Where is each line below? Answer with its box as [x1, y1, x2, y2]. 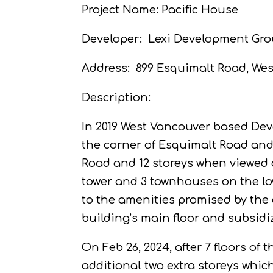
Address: [82, 62, 130, 74]
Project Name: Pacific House [82, 3, 239, 16]
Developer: [82, 32, 143, 45]
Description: [82, 91, 151, 104]
